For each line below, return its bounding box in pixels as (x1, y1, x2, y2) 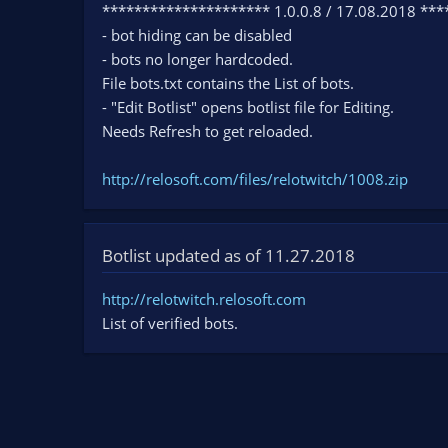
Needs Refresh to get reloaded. (102, 121, 313, 142)
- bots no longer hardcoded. (102, 49, 293, 70)
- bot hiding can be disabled (102, 25, 292, 46)
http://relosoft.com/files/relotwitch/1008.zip (102, 169, 408, 190)
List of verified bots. (102, 313, 238, 334)
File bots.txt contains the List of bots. (102, 73, 354, 94)
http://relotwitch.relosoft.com (102, 289, 306, 310)
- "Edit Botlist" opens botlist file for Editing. (102, 97, 394, 118)
